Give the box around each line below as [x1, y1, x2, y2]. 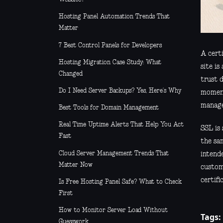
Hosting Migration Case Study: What [59, 59, 161, 66]
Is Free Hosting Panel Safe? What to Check [59, 178, 182, 185]
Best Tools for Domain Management [59, 105, 159, 111]
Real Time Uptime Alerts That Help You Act [59, 121, 184, 128]
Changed [59, 70, 83, 77]
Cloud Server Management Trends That [59, 150, 169, 157]
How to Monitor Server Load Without [59, 207, 168, 214]
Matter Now [59, 161, 93, 168]
